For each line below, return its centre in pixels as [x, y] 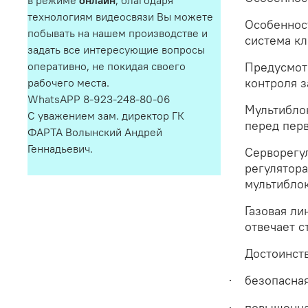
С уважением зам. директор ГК [106, 116]
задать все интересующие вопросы [116, 50]
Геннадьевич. [62, 149]
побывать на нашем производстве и [118, 33]
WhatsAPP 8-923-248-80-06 [100, 99]
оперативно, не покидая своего [107, 66]
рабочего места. [70, 83]
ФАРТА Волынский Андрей [95, 132]
